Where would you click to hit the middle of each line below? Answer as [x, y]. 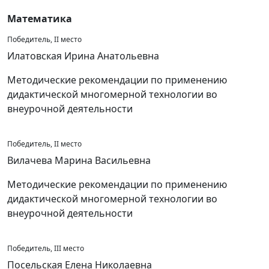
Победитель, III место [46, 248]
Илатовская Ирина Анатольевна [83, 56]
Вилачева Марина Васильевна [79, 160]
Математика [40, 19]
